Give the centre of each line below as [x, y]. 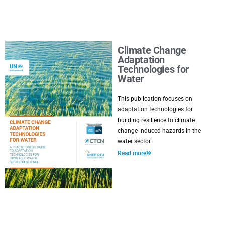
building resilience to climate [156, 120]
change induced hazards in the [159, 131]
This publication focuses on [155, 99]
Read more [132, 153]
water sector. [135, 141]
